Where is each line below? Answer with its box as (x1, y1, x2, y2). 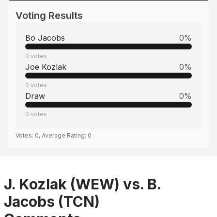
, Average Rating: (39, 132, 88, 139)
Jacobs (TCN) (4, 193, 100, 210)
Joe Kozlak (25, 62, 66, 72)
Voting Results (15, 10, 83, 21)
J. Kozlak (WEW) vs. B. (4, 175, 161, 193)
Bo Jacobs (25, 33, 65, 43)
